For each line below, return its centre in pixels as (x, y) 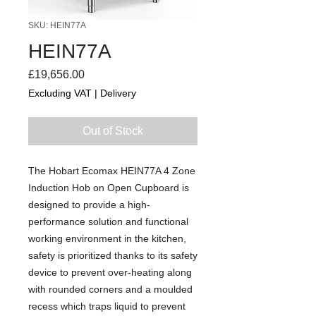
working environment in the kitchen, (107, 238)
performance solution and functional (108, 221)
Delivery (118, 93)
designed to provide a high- (89, 204)
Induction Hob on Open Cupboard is (109, 187)
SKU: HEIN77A (57, 25)
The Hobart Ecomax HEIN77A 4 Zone (112, 170)
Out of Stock (113, 130)
